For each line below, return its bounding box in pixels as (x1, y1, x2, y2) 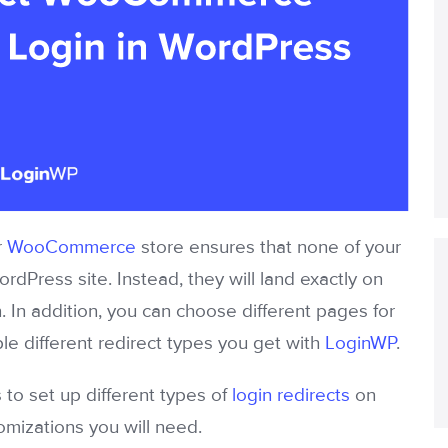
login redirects (232, 384, 350, 408)
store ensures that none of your (136, 236, 401, 260)
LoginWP (325, 332, 396, 356)
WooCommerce (7, 236, 136, 260)
